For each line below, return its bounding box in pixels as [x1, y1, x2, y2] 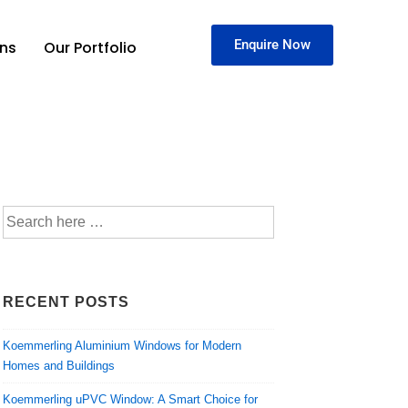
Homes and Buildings [3, 358, 116, 372]
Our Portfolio [44, 36, 138, 58]
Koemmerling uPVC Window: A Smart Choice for [3, 392, 259, 406]
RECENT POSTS [3, 293, 130, 310]
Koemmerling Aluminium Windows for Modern [3, 338, 242, 352]
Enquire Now [234, 36, 311, 54]
